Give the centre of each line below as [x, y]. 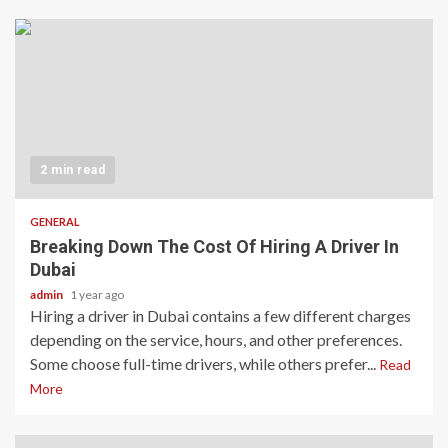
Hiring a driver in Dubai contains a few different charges [220, 315]
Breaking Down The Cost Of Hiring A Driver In [214, 246]
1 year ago [97, 294]
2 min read [72, 169]
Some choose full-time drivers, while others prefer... [204, 363]
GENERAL [55, 221]
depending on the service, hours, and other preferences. [216, 339]
